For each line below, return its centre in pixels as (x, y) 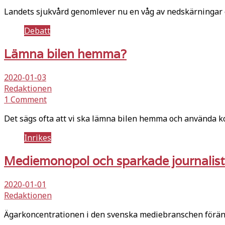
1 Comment (25, 99)
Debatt (37, 30)
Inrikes (38, 137)
